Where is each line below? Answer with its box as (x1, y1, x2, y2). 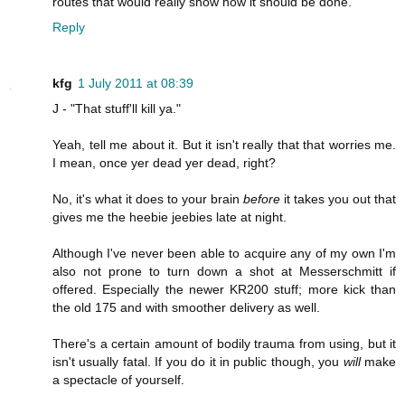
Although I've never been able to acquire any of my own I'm (52, 245, 396, 260)
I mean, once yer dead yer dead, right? (52, 155, 276, 170)
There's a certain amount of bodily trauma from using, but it (52, 335, 396, 351)
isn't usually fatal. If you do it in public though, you (52, 353, 344, 369)
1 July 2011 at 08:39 (78, 75, 193, 90)
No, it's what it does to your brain (52, 191, 243, 206)
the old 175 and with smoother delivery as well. (52, 299, 320, 315)
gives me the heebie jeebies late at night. (52, 209, 287, 224)
